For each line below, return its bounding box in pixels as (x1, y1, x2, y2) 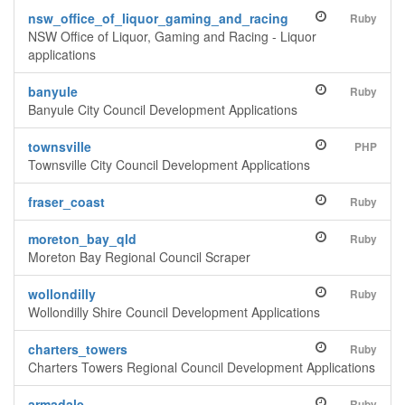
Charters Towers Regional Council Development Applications (28, 358, 375, 376)
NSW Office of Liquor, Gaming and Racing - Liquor (28, 27, 316, 45)
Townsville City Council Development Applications (28, 155, 310, 174)
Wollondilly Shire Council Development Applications (28, 303, 320, 321)
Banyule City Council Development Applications (28, 100, 297, 118)
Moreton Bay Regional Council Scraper (28, 248, 250, 266)
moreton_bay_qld (28, 230, 137, 248)
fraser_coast (28, 193, 105, 211)
